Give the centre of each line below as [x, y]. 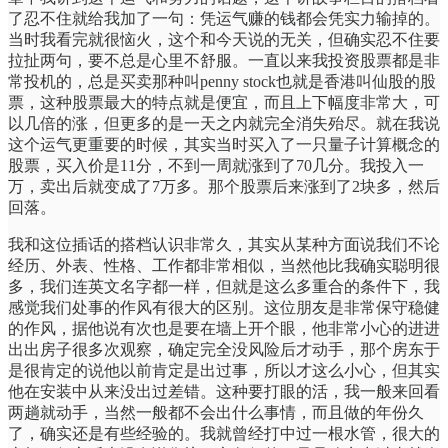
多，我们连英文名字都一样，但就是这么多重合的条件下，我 [224, 286]
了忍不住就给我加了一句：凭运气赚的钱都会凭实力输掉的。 [224, 18]
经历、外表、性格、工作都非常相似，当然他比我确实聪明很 [224, 265]
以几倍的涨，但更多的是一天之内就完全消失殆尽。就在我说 [224, 123]
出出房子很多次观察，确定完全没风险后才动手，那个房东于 [224, 349]
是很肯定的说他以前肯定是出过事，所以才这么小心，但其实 [224, 370]
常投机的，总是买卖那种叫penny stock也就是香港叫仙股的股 [222, 81]
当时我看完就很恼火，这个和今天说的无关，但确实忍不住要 [224, 39]
